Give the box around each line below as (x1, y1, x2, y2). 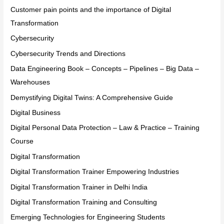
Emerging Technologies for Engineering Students (10, 213, 165, 221)
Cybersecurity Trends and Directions (10, 49, 126, 57)
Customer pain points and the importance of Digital (10, 5, 171, 13)
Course (10, 137, 34, 145)
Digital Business (10, 109, 61, 117)
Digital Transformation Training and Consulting (10, 198, 157, 206)
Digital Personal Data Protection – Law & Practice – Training (10, 124, 200, 132)
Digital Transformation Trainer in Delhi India (10, 183, 148, 191)
